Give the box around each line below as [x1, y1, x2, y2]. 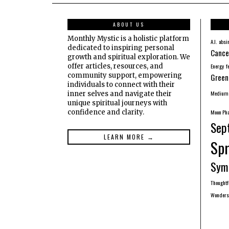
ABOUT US [113, 20, 145, 29]
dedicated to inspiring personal [67, 43, 174, 53]
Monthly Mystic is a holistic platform [67, 34, 189, 43]
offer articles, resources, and [67, 62, 163, 71]
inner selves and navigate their [67, 89, 172, 99]
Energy [211, 62, 224, 71]
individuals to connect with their [67, 80, 175, 89]
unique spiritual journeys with [67, 99, 167, 108]
